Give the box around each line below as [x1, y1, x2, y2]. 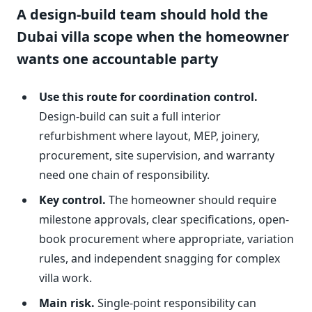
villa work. [39, 270, 92, 286]
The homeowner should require [106, 192, 276, 208]
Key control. [39, 192, 106, 208]
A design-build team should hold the [17, 5, 268, 24]
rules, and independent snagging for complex [39, 251, 280, 267]
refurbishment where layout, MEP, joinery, [39, 128, 260, 144]
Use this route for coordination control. [39, 89, 258, 105]
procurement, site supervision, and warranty [39, 148, 274, 164]
